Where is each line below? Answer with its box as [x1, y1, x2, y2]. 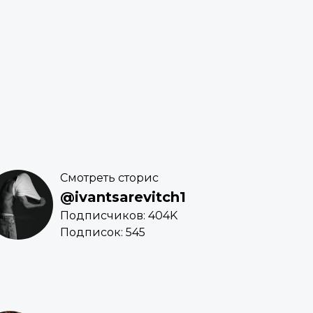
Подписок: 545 [60, 226, 145, 240]
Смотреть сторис [60, 171, 159, 185]
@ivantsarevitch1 [60, 189, 186, 206]
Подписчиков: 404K [60, 209, 177, 223]
